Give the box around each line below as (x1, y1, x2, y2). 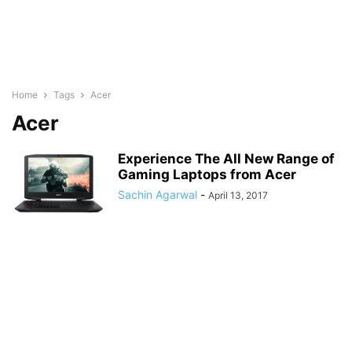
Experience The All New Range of (118, 151, 335, 167)
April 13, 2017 (208, 189, 268, 201)
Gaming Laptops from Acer (118, 167, 296, 182)
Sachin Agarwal (118, 188, 197, 201)
